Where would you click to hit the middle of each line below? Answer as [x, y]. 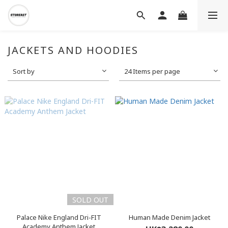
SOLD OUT [90, 200]
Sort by [24, 71]
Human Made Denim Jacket [169, 217]
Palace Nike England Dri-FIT [59, 217]
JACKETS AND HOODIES [73, 50]
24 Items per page [152, 71]
